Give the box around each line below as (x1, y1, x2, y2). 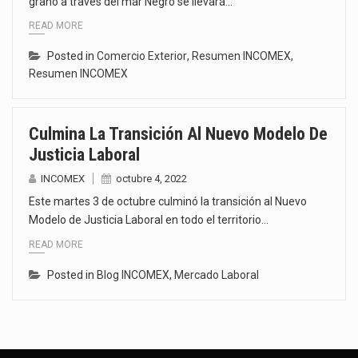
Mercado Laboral (174, 268, 259, 281)
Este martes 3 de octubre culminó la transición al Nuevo (29, 195, 307, 209)
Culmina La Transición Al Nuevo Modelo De (29, 124, 328, 145)
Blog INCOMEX (97, 268, 169, 281)
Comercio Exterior (97, 50, 187, 63)
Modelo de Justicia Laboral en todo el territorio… (29, 213, 268, 227)
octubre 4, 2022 (116, 173, 187, 185)
